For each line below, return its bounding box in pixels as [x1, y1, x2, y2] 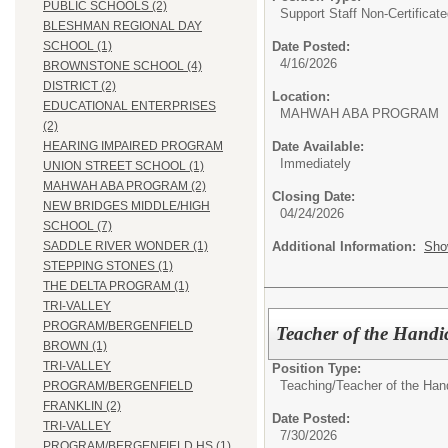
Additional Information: [272, 239, 424, 254]
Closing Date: [272, 189, 355, 204]
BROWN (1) [43, 339, 107, 354]
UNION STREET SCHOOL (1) [43, 159, 204, 174]
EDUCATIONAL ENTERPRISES [43, 99, 216, 114]
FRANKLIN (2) [43, 399, 121, 414]
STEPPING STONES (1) [43, 259, 173, 274]
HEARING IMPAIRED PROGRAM [43, 139, 223, 154]
